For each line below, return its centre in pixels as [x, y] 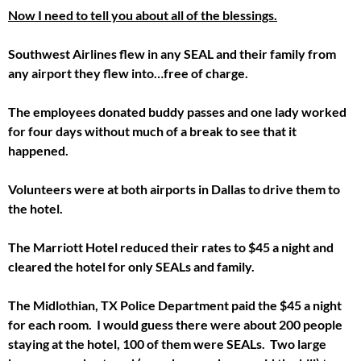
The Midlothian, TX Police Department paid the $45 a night [175, 305]
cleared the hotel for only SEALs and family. [131, 266]
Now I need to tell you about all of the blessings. [143, 15]
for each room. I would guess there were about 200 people [175, 324]
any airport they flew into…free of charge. [128, 73]
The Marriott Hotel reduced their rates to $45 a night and [171, 247]
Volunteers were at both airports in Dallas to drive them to [174, 189]
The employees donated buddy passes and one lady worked [177, 111]
